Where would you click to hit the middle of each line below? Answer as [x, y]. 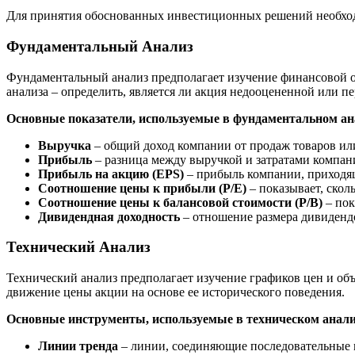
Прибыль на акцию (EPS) [111, 174]
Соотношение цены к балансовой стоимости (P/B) [180, 202]
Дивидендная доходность [109, 216]
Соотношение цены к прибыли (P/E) [142, 188]
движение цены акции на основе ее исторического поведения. [176, 292]
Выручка [65, 145]
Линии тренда [78, 346]
